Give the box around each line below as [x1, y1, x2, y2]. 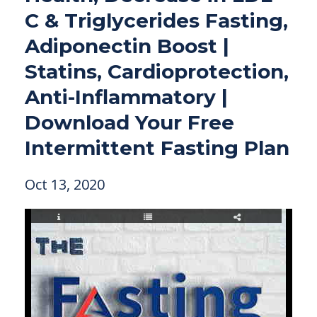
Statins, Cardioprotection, [25, 59, 289, 83]
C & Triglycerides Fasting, [25, 8, 288, 33]
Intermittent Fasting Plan [25, 136, 289, 160]
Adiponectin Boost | [25, 34, 229, 58]
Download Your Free [25, 110, 234, 134]
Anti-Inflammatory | [25, 85, 228, 109]
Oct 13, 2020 [25, 175, 105, 194]
